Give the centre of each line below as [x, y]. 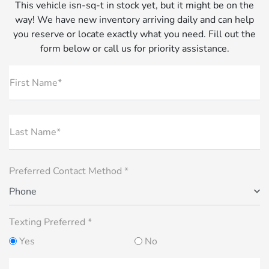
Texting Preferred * [50, 222]
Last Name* [35, 132]
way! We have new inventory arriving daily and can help [134, 20]
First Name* [36, 83]
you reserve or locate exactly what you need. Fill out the [134, 34]
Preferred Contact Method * [69, 171]
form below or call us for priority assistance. [134, 48]
